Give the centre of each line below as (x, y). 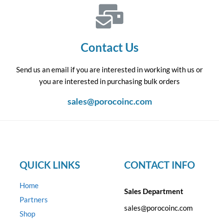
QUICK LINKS (50, 165)
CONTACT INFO (160, 165)
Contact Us (109, 47)
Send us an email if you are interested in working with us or (109, 69)
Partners (34, 199)
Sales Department (154, 191)
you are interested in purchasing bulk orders (109, 81)
